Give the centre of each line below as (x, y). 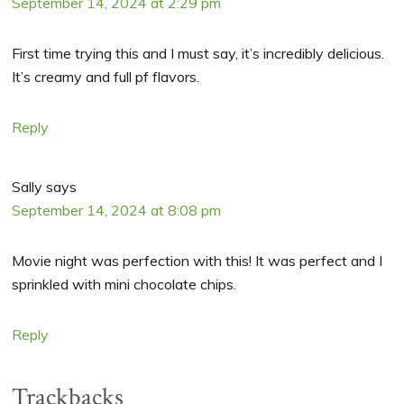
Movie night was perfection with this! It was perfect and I (197, 261)
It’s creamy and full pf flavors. (106, 77)
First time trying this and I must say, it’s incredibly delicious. (198, 54)
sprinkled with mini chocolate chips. (124, 285)
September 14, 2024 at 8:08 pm (117, 211)
